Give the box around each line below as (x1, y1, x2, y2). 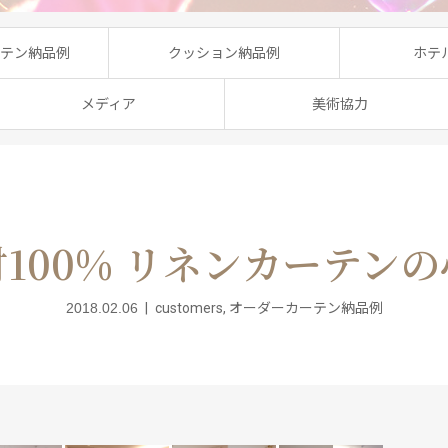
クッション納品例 (168, 45, 280, 61)
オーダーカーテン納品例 (228, 299, 383, 316)
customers (154, 299, 223, 316)
